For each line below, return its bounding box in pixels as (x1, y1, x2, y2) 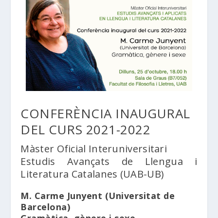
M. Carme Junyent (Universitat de (20, 189, 175, 201)
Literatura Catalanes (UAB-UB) (20, 167, 164, 181)
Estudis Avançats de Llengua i (20, 154, 198, 168)
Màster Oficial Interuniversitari (20, 142, 167, 155)
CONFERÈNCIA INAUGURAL (20, 104, 190, 122)
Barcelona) (20, 200, 71, 213)
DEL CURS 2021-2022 (20, 120, 151, 138)
